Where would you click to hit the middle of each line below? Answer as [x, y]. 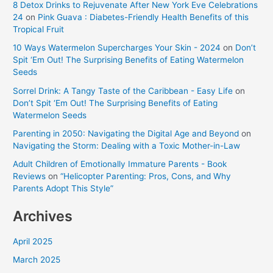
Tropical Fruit [39, 30]
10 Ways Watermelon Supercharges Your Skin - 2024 [117, 48]
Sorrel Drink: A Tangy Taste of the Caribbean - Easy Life [123, 90]
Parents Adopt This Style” [63, 189]
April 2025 [33, 241]
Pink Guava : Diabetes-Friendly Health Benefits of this [144, 17]
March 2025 [37, 260]
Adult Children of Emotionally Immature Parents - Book [120, 164]
